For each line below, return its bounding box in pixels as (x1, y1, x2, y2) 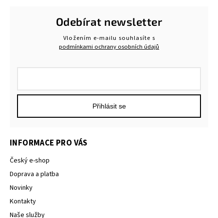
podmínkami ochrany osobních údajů (59, 42, 159, 52)
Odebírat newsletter (55, 15, 163, 28)
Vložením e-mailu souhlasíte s (63, 34, 155, 43)
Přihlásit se (92, 102, 126, 110)
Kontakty (10, 197, 36, 207)
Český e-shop (10, 156, 50, 166)
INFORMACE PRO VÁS (10, 137, 88, 149)
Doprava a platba (10, 169, 59, 180)
